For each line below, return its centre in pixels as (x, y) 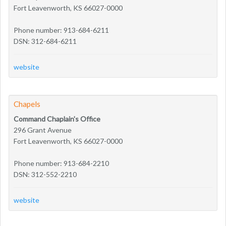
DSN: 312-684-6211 (45, 41)
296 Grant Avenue (43, 130)
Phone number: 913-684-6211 (61, 30)
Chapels (27, 104)
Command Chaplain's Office (57, 119)
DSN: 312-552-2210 (45, 174)
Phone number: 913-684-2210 (61, 163)
